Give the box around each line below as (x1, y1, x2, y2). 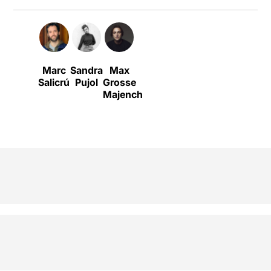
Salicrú (38, 76, 70, 88)
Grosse (103, 76, 137, 88)
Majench (103, 88, 143, 100)
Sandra (70, 64, 103, 76)
